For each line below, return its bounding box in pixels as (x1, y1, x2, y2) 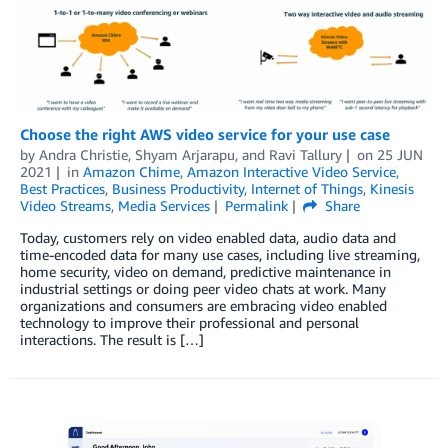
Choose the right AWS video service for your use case (20, 125, 390, 144)
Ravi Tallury (269, 146, 342, 164)
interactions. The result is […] (20, 331, 204, 349)
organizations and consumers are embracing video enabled (20, 297, 387, 315)
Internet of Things (251, 180, 363, 198)
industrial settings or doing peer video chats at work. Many (20, 280, 386, 298)
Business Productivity (112, 180, 244, 198)
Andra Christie (39, 146, 128, 164)
